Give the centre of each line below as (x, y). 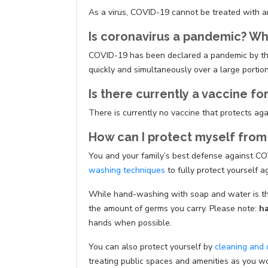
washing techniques (127, 170)
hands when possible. (130, 223)
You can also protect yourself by (152, 247)
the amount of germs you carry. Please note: (174, 209)
